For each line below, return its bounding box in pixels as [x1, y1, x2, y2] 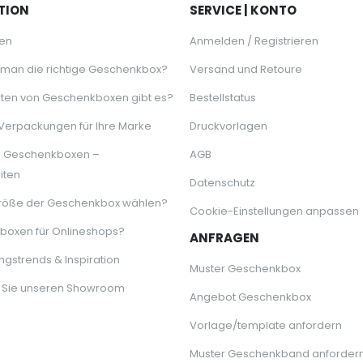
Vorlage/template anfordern [190, 318, 342, 334]
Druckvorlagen [190, 118, 267, 135]
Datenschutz [190, 175, 255, 191]
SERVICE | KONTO [190, 2, 297, 19]
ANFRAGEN [190, 229, 259, 247]
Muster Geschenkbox [190, 261, 301, 277]
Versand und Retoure [190, 62, 302, 78]
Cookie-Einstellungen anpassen [190, 203, 359, 220]
